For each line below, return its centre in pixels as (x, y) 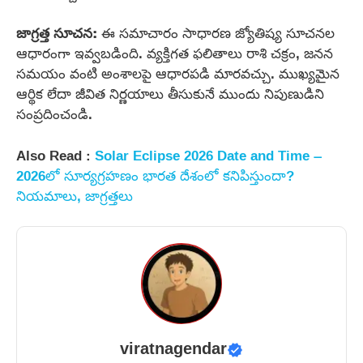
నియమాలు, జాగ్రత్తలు (75, 195)
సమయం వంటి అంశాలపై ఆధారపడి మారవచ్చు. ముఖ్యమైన (178, 74)
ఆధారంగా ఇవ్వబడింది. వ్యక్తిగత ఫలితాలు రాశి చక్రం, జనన (175, 53)
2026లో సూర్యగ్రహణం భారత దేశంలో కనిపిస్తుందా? (155, 175)
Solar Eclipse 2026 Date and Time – (209, 155)
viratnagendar (173, 350)
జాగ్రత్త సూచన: (57, 33)
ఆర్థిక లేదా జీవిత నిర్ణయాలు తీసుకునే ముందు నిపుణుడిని (170, 94)
